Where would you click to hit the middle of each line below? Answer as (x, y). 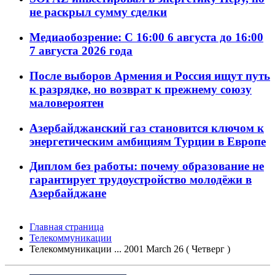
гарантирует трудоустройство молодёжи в (141, 180)
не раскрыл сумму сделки (98, 12)
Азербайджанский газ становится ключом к (147, 128)
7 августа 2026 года (81, 51)
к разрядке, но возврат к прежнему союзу (141, 89)
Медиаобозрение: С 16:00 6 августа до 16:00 (146, 37)
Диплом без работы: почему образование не (147, 166)
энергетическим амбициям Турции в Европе (148, 141)
